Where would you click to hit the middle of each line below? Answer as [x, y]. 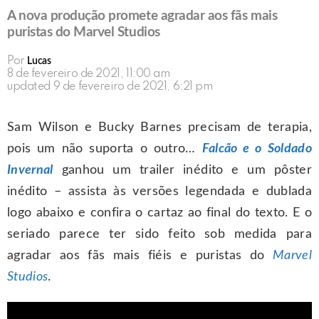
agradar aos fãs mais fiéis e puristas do [140, 255]
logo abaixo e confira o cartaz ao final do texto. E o [159, 213]
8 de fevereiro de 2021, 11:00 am [89, 74]
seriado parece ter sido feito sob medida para [159, 234]
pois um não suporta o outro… [105, 148]
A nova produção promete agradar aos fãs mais [142, 16]
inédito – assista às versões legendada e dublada [159, 191]
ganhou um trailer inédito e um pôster [182, 170]
